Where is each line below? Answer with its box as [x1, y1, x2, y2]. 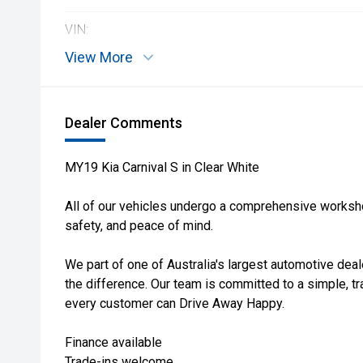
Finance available [65, 335, 162, 350]
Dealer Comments [65, 114, 182, 131]
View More [65, 49, 133, 66]
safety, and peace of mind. [65, 218, 213, 233]
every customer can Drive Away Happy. [65, 296, 284, 311]
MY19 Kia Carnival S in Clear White [65, 160, 259, 175]
